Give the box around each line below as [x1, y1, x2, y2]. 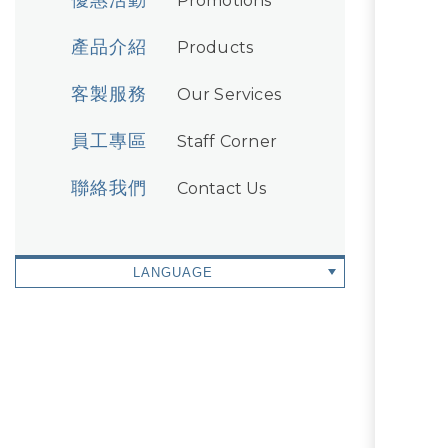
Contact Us [176, 179, 267, 198]
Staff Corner [176, 132, 278, 151]
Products [176, 38, 254, 57]
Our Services [176, 85, 282, 104]
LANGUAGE [132, 265, 213, 280]
